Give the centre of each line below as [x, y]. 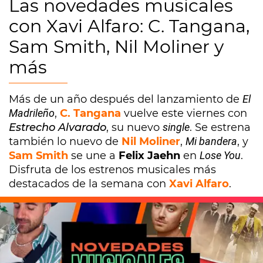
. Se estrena [220, 127]
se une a [93, 156]
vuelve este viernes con [184, 113]
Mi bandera [211, 141]
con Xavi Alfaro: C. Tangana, [129, 26]
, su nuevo [134, 127]
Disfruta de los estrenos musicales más [112, 170]
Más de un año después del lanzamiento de [126, 99]
